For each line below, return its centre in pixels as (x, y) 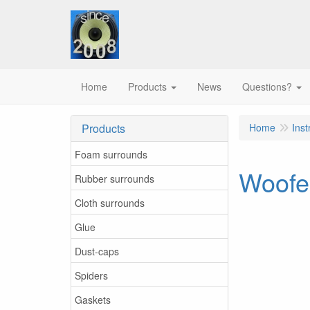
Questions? (267, 86)
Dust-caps (97, 251)
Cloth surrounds (110, 202)
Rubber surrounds (115, 178)
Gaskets (93, 299)
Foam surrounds (111, 154)
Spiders (91, 275)
